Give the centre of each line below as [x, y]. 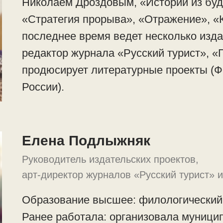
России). [43, 87]
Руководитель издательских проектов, [110, 159]
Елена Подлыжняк [86, 141]
